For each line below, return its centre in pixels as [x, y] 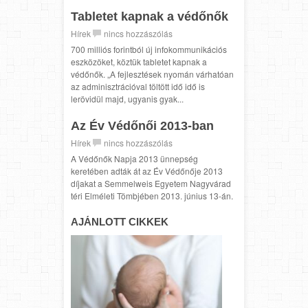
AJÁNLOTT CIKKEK [120, 221]
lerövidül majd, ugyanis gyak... [127, 98]
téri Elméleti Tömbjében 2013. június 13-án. [152, 195]
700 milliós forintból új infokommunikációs [149, 49]
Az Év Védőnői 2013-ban [142, 125]
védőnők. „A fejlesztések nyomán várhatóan [152, 74]
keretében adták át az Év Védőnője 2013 [147, 170]
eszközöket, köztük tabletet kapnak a [139, 61]
